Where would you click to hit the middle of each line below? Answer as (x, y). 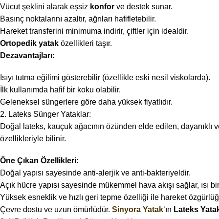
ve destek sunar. (143, 7)
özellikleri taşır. (85, 44)
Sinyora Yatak (138, 210)
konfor (102, 7)
